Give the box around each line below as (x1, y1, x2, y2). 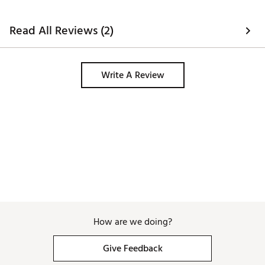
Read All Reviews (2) (9, 21, 114, 41)
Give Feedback (102, 241, 163, 257)
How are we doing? (93, 214, 172, 230)
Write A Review (101, 67, 164, 83)
